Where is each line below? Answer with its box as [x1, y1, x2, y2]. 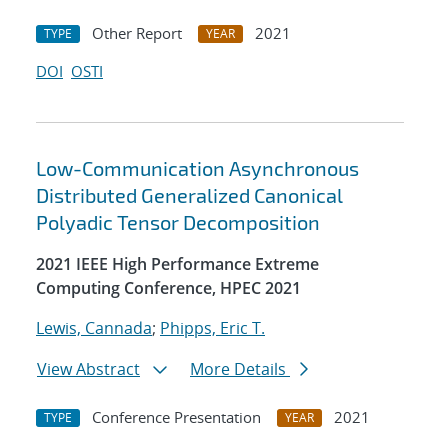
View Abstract [37, 358, 140, 381]
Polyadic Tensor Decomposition [36, 210, 320, 235]
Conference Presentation [92, 407, 261, 428]
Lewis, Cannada [36, 317, 152, 340]
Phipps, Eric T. [160, 317, 265, 340]
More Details [190, 358, 290, 381]
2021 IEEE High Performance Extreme [36, 253, 319, 276]
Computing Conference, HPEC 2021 [36, 277, 301, 300]
